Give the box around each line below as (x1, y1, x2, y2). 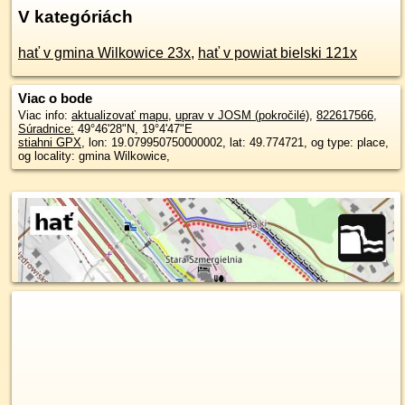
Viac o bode (18, 90, 92, 106)
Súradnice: (18, 122, 74, 136)
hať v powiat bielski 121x (198, 45, 357, 61)
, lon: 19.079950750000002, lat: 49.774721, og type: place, (81, 136, 389, 149)
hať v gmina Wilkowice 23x (18, 45, 191, 61)
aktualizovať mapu (71, 108, 168, 122)
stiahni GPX (18, 136, 81, 149)
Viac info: (18, 108, 71, 122)
